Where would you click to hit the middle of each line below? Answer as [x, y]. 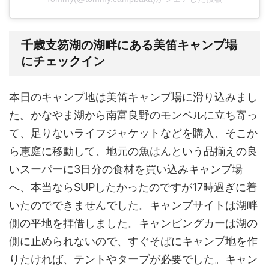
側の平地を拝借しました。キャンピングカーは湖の [133, 223]
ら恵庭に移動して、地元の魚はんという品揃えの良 [133, 151]
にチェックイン [63, 61]
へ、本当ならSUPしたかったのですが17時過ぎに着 [133, 187]
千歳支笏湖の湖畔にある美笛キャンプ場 [129, 45]
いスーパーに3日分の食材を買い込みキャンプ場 [126, 169]
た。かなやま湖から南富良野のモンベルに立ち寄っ [133, 115]
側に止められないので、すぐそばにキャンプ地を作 [133, 241]
